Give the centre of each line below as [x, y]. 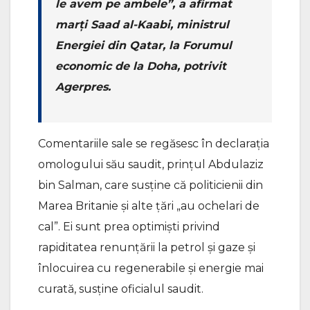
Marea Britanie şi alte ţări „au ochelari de [149, 206]
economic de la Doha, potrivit [141, 66]
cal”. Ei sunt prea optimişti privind [129, 226]
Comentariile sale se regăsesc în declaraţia [154, 143]
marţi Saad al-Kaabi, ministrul [142, 24]
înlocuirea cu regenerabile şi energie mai [151, 268]
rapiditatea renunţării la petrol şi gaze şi [147, 247]
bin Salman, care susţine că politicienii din [151, 185]
